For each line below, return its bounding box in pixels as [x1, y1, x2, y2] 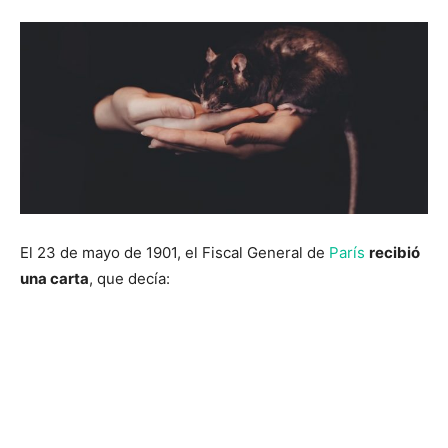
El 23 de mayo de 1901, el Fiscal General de [20, 243, 329, 263]
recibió [369, 243, 420, 263]
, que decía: [89, 269, 170, 289]
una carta [20, 269, 89, 289]
